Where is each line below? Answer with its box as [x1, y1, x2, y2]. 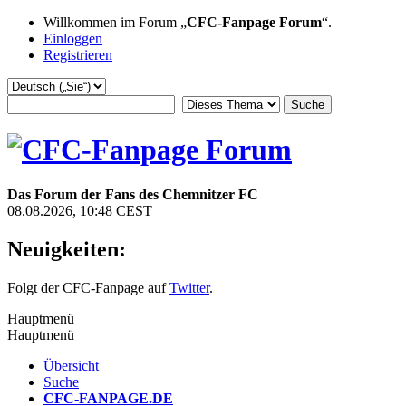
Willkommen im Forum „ [43, 14, 187, 30]
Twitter [169, 279, 209, 295]
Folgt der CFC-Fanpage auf [7, 279, 169, 295]
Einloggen [43, 31, 102, 46]
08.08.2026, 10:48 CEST [7, 202, 152, 218]
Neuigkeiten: [7, 237, 126, 261]
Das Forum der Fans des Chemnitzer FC [7, 186, 258, 202]
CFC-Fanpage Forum [187, 14, 322, 30]
